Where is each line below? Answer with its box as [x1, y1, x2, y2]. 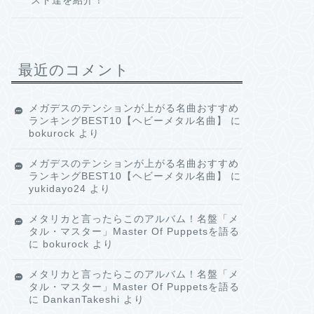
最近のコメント [18, 60, 130, 78]
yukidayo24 [28, 184, 86, 194]
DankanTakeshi [42, 294, 120, 305]
